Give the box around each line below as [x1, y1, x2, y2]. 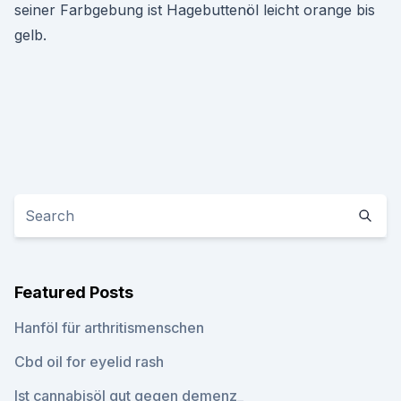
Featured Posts [14, 283, 133, 302]
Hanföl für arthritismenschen [14, 319, 204, 337]
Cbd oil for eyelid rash [14, 353, 164, 371]
